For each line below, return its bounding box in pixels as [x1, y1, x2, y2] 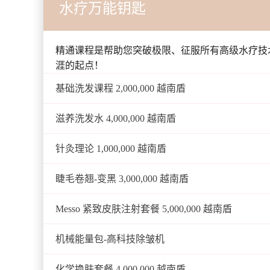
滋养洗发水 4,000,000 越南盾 [55, 113, 176, 124]
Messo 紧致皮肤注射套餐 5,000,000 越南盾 [55, 204, 232, 214]
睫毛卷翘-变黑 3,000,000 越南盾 [55, 174, 189, 184]
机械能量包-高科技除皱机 [55, 234, 165, 244]
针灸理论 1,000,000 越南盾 [55, 143, 166, 154]
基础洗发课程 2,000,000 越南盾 [55, 83, 186, 93]
